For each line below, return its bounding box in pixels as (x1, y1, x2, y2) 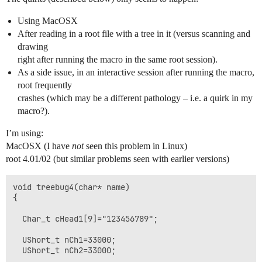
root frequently (18, 80, 72, 90)
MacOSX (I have (6, 141, 72, 151)
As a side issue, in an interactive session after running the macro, (18, 67, 254, 77)
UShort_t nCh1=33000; (13, 235, 116, 245)
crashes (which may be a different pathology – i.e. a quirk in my (18, 93, 253, 103)
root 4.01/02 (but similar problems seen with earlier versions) (6, 154, 229, 164)
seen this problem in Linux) (84, 141, 187, 151)
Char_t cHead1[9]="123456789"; (13, 213, 158, 224)
